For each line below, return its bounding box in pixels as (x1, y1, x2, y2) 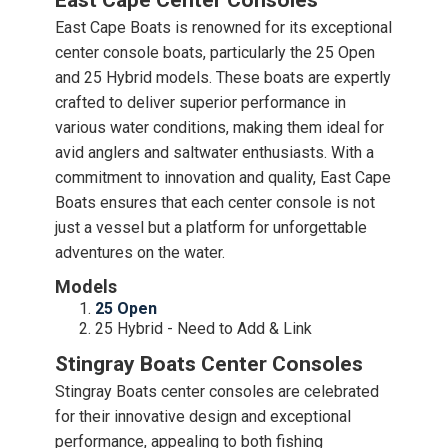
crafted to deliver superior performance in (55, 93, 346, 112)
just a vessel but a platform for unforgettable (55, 218, 367, 237)
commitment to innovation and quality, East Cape (55, 168, 391, 187)
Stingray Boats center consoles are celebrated (55, 382, 379, 401)
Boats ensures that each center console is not (55, 193, 375, 212)
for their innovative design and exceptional (55, 407, 351, 426)
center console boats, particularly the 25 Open (55, 43, 375, 62)
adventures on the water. (55, 243, 225, 262)
